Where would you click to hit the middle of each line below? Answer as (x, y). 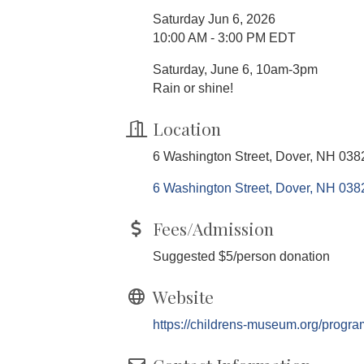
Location (187, 128)
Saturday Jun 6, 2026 (214, 19)
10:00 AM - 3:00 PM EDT (224, 37)
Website (183, 296)
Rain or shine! (193, 88)
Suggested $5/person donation (241, 256)
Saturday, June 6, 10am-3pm (235, 69)
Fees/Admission (213, 228)
